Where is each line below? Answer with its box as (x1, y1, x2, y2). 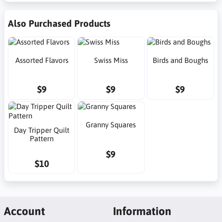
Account (3, 204, 45, 218)
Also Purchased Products (8, 17, 111, 29)
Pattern (30, 134, 54, 143)
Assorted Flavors (15, 55, 68, 64)
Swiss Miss (94, 55, 128, 64)
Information (112, 204, 171, 218)
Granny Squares (86, 120, 136, 129)
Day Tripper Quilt (14, 125, 70, 134)
